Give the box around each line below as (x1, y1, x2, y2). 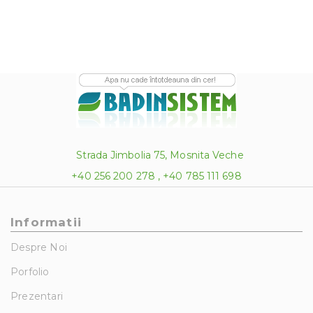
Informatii (10, 214, 82, 229)
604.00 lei (128, 3, 177, 15)
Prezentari (10, 289, 63, 303)
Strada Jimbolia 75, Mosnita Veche (76, 148, 244, 161)
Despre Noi (10, 240, 67, 254)
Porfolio (10, 265, 50, 278)
